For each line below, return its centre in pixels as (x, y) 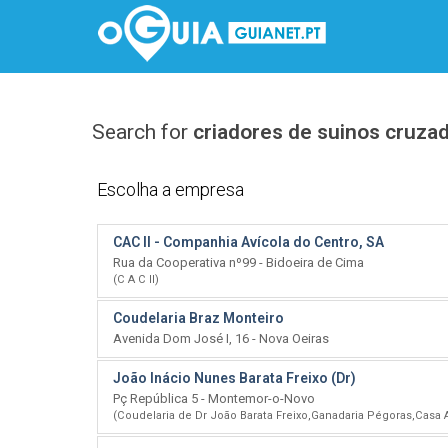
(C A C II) (136, 279)
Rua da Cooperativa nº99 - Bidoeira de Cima (238, 262)
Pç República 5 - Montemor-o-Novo (214, 398)
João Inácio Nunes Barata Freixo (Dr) (234, 378)
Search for (142, 132)
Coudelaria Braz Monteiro (198, 318)
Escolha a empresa (170, 189)
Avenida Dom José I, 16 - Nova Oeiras (221, 338)
